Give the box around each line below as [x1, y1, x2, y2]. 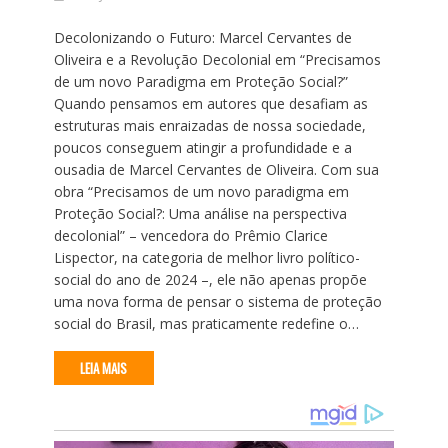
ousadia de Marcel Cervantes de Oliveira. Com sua [53, 159, 379, 179]
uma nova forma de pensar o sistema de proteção [53, 291, 382, 311]
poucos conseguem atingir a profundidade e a [53, 137, 352, 157]
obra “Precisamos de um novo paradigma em [53, 181, 349, 201]
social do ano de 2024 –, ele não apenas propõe [53, 269, 367, 289]
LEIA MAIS [80, 357, 128, 378]
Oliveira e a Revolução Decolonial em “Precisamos [53, 49, 381, 69]
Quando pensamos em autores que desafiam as [53, 93, 368, 113]
